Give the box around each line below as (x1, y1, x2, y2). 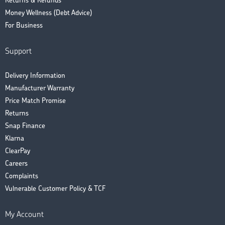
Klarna (5, 135, 24, 143)
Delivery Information (5, 72, 65, 80)
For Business (5, 22, 43, 30)
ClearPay (5, 148, 30, 156)
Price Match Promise (5, 97, 66, 105)
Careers (5, 160, 28, 168)
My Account (5, 211, 44, 219)
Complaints (5, 173, 38, 181)
